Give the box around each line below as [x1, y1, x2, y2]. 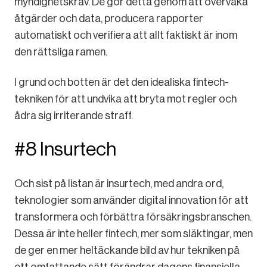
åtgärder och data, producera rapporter [14, 12, 203, 24]
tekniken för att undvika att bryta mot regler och [14, 92, 237, 105]
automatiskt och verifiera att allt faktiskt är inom [14, 29, 237, 41]
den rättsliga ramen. [14, 45, 107, 58]
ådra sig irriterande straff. [14, 109, 133, 122]
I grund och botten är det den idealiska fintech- [14, 76, 229, 88]
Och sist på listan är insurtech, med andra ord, [14, 177, 223, 190]
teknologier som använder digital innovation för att [14, 194, 249, 206]
